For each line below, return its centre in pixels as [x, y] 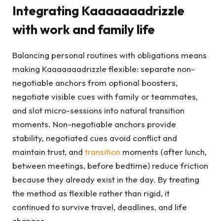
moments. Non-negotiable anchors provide [94, 124]
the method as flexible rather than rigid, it [91, 193]
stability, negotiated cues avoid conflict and [95, 138]
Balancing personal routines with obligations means [110, 55]
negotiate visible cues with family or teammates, [105, 96]
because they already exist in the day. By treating [106, 179]
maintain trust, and [49, 151]
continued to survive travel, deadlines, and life [100, 207]
